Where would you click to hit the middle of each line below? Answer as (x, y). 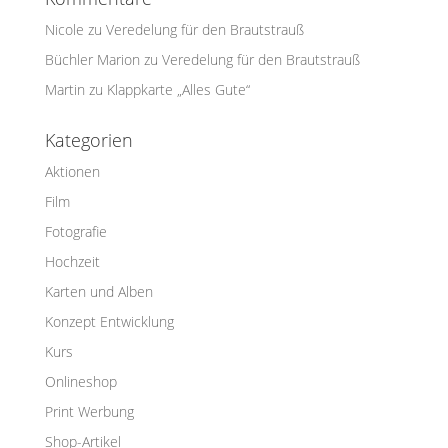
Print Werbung (89, 412)
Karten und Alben (98, 292)
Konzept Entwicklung (109, 322)
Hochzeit (72, 262)
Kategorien (88, 140)
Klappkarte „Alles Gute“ (178, 90)
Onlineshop (80, 382)
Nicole (64, 30)
